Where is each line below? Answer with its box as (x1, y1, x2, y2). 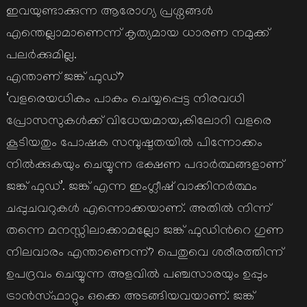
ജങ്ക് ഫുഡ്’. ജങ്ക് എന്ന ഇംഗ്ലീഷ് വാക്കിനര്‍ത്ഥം (5, 182, 257, 195)
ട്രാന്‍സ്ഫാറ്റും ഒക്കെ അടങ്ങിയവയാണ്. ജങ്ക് (5, 291, 254, 304)
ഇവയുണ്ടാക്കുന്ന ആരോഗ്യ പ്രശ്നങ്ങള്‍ (5, 6, 213, 19)
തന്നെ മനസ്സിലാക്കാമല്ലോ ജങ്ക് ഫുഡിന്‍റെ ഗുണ (5, 225, 284, 238)
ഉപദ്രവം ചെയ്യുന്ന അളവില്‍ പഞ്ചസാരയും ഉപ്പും (5, 269, 268, 282)
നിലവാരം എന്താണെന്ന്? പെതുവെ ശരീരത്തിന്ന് (5, 247, 283, 260)
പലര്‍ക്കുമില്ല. (5, 50, 77, 63)
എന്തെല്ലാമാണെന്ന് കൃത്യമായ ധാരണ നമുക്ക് (5, 28, 269, 41)
